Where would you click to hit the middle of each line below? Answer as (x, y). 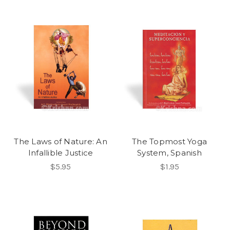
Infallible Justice (61, 153)
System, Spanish (169, 153)
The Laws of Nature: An (61, 141)
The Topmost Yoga (169, 141)
